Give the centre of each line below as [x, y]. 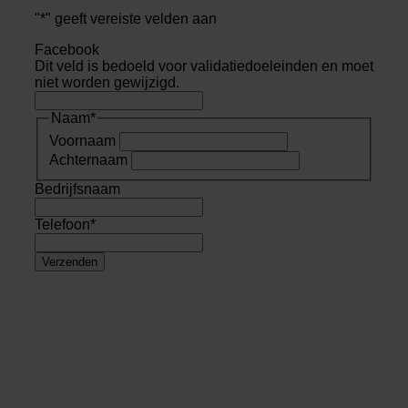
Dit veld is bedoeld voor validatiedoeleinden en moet [204, 66]
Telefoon [62, 225]
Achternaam [88, 160]
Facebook [67, 50]
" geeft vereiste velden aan [131, 19]
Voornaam [82, 141]
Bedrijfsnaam [77, 189]
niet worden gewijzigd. [107, 83]
